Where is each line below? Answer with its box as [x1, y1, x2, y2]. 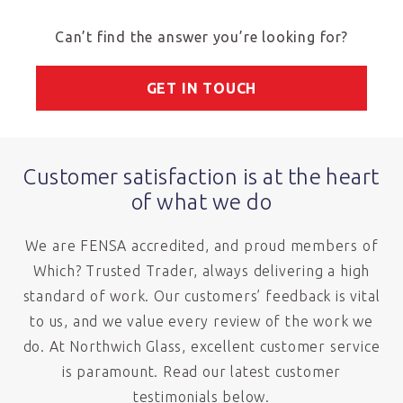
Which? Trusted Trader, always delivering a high [32, 263, 371, 279]
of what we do [130, 190, 273, 214]
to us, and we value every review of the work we [30, 313, 373, 329]
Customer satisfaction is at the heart [23, 165, 380, 189]
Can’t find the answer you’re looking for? [55, 29, 348, 45]
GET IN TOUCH [146, 80, 257, 96]
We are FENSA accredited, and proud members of [24, 237, 379, 254]
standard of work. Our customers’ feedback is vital [22, 288, 381, 304]
